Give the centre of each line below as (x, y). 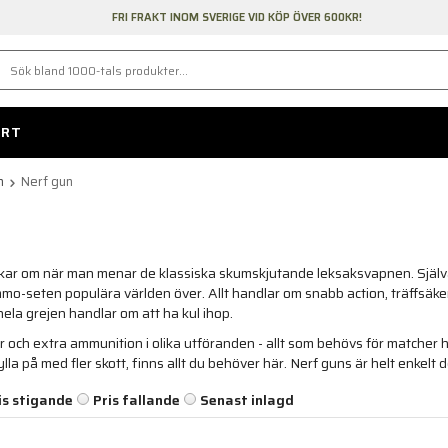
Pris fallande (136, 400)
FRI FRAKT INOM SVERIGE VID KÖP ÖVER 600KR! (236, 17)
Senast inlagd (247, 400)
